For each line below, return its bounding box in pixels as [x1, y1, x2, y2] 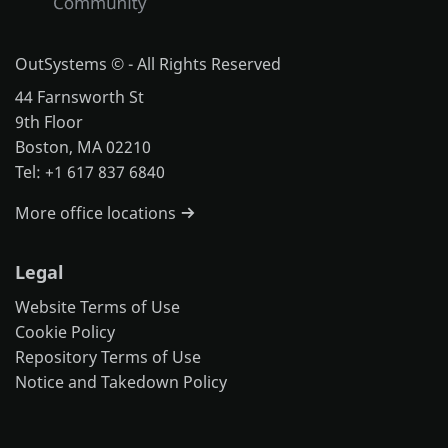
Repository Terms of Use [15, 345, 201, 368]
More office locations [15, 202, 180, 225]
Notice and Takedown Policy [15, 370, 227, 393]
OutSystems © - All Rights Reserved [15, 52, 285, 75]
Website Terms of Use [15, 295, 180, 318]
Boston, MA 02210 [15, 136, 151, 159]
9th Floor [15, 111, 83, 134]
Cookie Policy [15, 320, 115, 343]
